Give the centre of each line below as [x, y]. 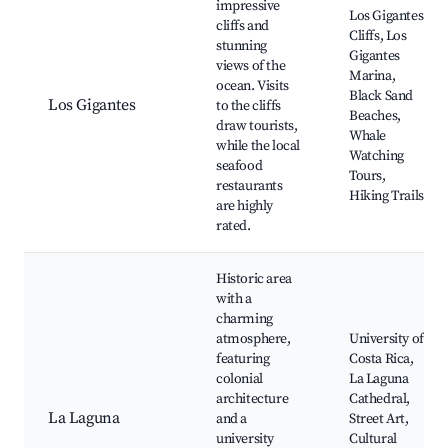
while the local [258, 146]
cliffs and [242, 26]
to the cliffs [248, 106]
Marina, [372, 76]
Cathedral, [379, 399]
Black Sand [381, 96]
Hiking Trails [386, 196]
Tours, [367, 176]
